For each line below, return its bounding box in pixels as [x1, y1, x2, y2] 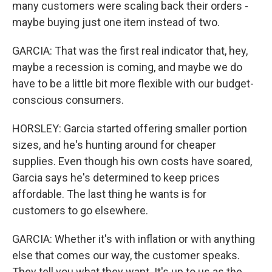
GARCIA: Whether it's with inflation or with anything [12, 233, 255, 245]
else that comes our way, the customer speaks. [12, 249, 240, 262]
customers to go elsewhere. [12, 204, 148, 217]
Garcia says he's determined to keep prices [12, 171, 220, 184]
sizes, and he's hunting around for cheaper [12, 138, 216, 151]
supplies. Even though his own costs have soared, [12, 155, 252, 168]
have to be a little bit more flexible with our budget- [12, 77, 254, 90]
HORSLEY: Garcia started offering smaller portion [12, 122, 247, 135]
